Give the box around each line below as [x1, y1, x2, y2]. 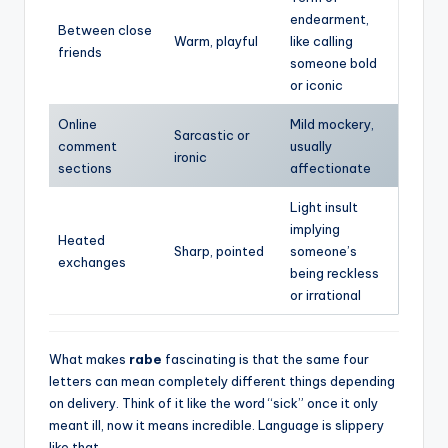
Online [58, 116, 97, 133]
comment [58, 138, 117, 155]
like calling [290, 33, 353, 50]
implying [290, 221, 340, 238]
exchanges [58, 254, 126, 271]
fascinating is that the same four [162, 351, 369, 368]
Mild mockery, [290, 116, 374, 133]
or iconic [290, 77, 343, 94]
